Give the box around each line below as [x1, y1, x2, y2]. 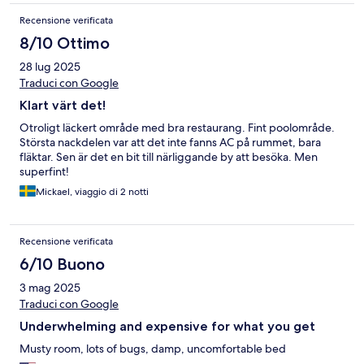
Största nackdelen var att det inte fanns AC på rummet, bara [19, 135, 321, 150]
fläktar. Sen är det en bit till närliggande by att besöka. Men [19, 149, 318, 165]
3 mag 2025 [19, 280, 80, 296]
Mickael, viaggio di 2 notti [36, 185, 149, 199]
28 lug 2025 [19, 59, 80, 75]
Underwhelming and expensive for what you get [19, 318, 315, 335]
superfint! [19, 164, 69, 180]
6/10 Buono [19, 254, 105, 275]
